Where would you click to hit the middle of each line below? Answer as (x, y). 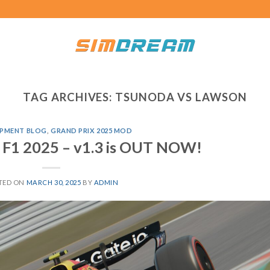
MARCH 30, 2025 (54, 182)
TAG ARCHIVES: (69, 97)
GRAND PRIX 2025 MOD (91, 131)
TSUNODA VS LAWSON (181, 97)
